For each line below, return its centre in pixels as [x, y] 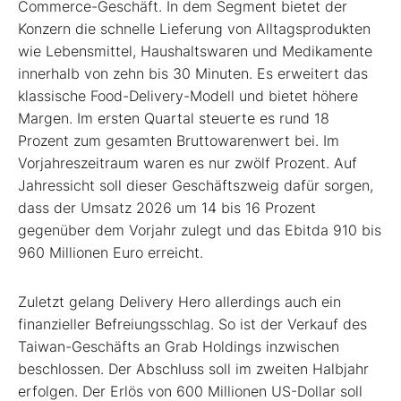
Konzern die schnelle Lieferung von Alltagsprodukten [194, 29]
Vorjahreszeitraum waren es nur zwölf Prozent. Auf [188, 163]
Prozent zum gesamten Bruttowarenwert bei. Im [179, 141]
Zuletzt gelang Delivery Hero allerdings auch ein [179, 302]
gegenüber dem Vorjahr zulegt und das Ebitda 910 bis [200, 230]
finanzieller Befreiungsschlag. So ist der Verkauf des [192, 324]
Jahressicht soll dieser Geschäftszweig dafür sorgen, [196, 186]
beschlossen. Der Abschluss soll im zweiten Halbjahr [193, 369]
